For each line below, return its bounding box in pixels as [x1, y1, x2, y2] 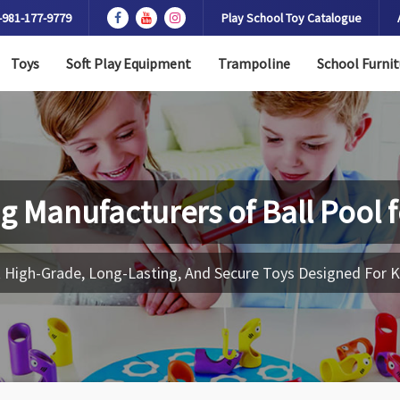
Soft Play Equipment [65, 54, 191, 72]
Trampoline [217, 54, 290, 72]
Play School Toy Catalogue [221, 10, 362, 26]
